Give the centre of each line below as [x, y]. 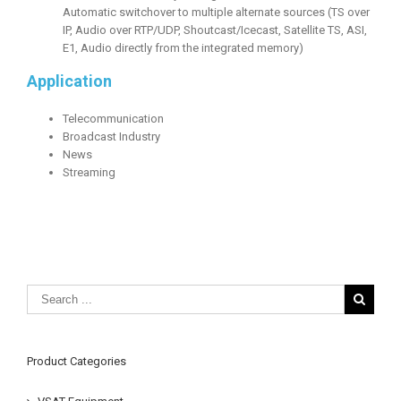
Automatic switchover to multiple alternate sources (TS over [216, 12]
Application [69, 81]
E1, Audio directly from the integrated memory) [183, 47]
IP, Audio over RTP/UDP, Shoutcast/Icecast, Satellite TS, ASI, [215, 30]
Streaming [89, 173]
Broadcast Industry [111, 137]
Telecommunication [113, 119]
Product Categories [77, 362]
